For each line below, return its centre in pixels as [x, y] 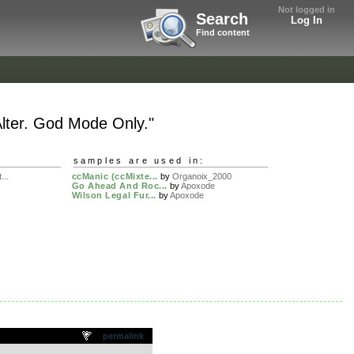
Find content [223, 32]
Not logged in [307, 9]
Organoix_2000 [201, 177]
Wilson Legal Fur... [114, 196]
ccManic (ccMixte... [115, 177]
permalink [124, 335]
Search [222, 19]
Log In [307, 20]
